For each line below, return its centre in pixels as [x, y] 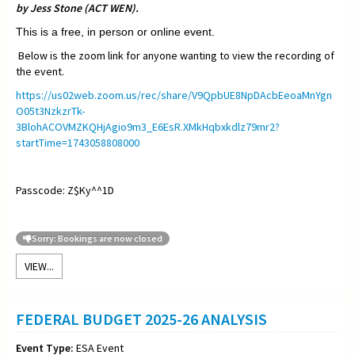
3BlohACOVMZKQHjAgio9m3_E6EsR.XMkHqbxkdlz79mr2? [148, 126]
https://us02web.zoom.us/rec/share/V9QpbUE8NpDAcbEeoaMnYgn [174, 95]
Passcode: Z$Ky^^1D [65, 190]
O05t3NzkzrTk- [50, 111]
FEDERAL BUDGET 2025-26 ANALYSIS [141, 319]
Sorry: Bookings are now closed [97, 238]
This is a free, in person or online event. [117, 31]
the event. [41, 71]
